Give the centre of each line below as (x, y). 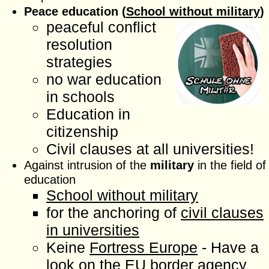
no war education (104, 79)
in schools (81, 96)
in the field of (230, 165)
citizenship (83, 131)
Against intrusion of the (87, 165)
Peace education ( (75, 11)
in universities (93, 230)
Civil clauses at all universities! (150, 149)
